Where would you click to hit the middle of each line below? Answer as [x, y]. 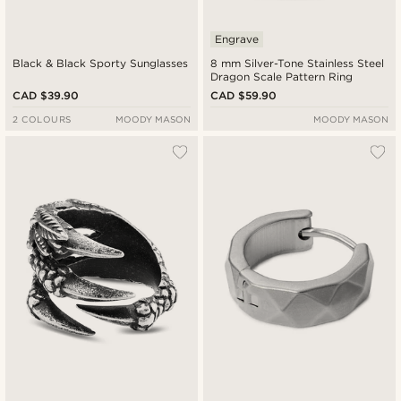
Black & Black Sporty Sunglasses [101, 64]
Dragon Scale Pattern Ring [282, 77]
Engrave [237, 39]
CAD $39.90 [46, 96]
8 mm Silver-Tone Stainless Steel [298, 64]
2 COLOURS [42, 119]
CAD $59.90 [244, 96]
